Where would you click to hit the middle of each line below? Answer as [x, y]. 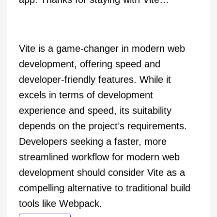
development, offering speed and [90, 64]
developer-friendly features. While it [95, 80]
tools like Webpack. [61, 204]
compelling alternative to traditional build [105, 188]
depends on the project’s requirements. [103, 126]
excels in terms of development [86, 95]
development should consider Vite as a [102, 173]
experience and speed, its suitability [95, 111]
